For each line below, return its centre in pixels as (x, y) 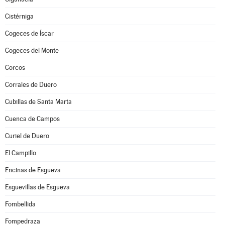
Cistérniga (19, 16)
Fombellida (20, 204)
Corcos (15, 68)
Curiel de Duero (27, 136)
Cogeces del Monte (32, 50)
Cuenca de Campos (32, 119)
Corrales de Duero (31, 85)
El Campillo (21, 153)
